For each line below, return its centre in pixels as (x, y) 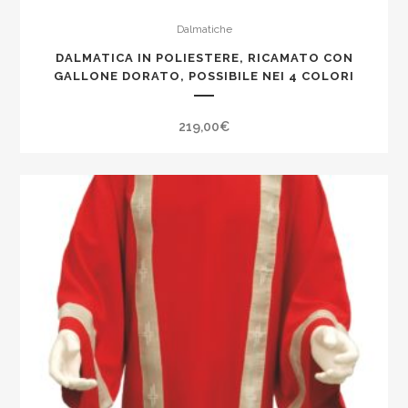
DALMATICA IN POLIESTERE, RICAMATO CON (204, 57)
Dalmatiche (204, 29)
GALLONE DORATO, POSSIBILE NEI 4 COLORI (204, 76)
